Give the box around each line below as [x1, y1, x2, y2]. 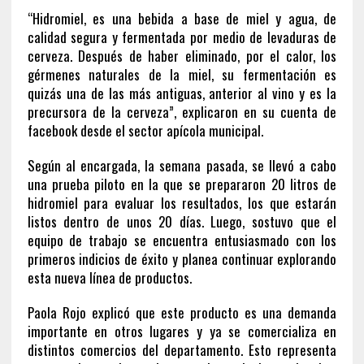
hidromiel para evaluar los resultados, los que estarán [27, 192, 337, 213]
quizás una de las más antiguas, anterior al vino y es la [27, 82, 337, 103]
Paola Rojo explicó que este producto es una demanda [27, 301, 337, 323]
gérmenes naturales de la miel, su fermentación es [27, 63, 337, 84]
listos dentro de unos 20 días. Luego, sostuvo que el [27, 210, 337, 232]
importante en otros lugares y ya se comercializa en [27, 320, 337, 341]
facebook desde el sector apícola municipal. [27, 119, 263, 141]
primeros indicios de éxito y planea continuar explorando [27, 248, 337, 269]
